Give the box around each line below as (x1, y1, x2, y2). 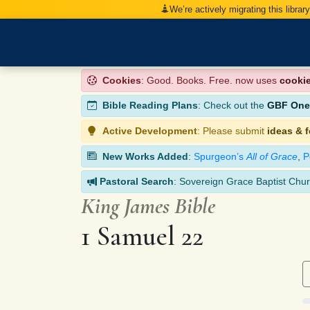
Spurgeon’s (194, 150, 246, 162)
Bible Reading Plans (102, 100, 198, 111)
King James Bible (81, 192, 215, 219)
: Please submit (197, 125, 267, 136)
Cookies (102, 74, 141, 86)
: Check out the (198, 100, 267, 111)
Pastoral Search (100, 176, 174, 188)
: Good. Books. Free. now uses (141, 74, 280, 86)
